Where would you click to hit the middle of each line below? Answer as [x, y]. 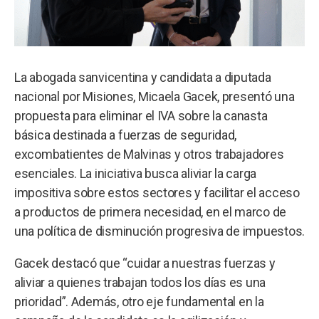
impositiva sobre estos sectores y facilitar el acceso [157, 192]
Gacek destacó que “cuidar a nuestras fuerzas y [145, 263]
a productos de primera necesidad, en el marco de [151, 211]
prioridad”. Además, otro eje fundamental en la [139, 301]
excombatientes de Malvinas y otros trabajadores [149, 154]
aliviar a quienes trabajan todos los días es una [140, 282]
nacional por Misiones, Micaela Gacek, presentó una [155, 96]
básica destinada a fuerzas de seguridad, [126, 135]
